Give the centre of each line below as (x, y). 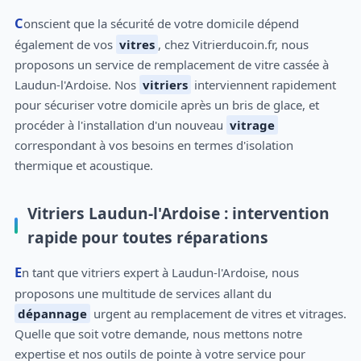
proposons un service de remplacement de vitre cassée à (171, 65)
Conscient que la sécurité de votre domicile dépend (19, 23)
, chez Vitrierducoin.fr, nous (233, 45)
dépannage (52, 313)
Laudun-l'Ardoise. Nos (77, 85)
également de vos (65, 45)
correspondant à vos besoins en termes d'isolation (154, 145)
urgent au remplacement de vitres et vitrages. (218, 313)
